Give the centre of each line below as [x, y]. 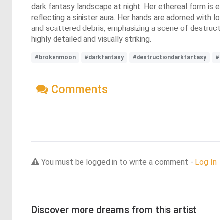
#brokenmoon [55, 57]
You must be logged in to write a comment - [117, 162]
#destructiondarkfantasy [169, 57]
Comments [78, 89]
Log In [206, 162]
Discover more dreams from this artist [114, 210]
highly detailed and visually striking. [91, 39]
